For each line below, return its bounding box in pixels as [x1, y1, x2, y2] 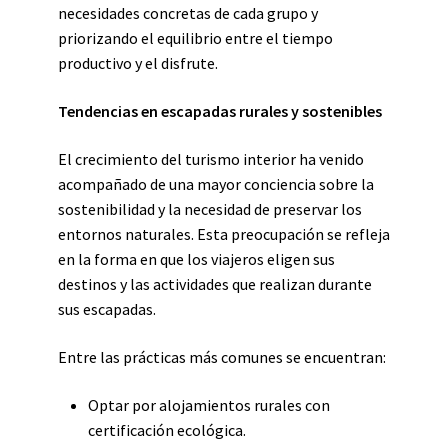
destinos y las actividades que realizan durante [58, 274, 372, 294]
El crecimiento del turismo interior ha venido [58, 149, 364, 169]
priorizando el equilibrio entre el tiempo [58, 28, 333, 48]
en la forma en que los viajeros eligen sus [58, 249, 335, 269]
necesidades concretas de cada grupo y [58, 3, 318, 23]
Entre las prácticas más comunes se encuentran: [58, 347, 386, 367]
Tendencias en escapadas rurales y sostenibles [58, 101, 382, 121]
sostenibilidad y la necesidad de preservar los [58, 199, 362, 219]
